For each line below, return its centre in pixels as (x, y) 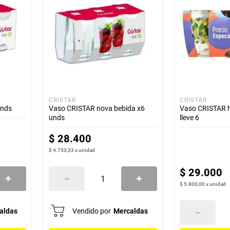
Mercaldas (131, 211)
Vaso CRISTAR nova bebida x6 (97, 108)
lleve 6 (189, 118)
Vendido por (92, 211)
